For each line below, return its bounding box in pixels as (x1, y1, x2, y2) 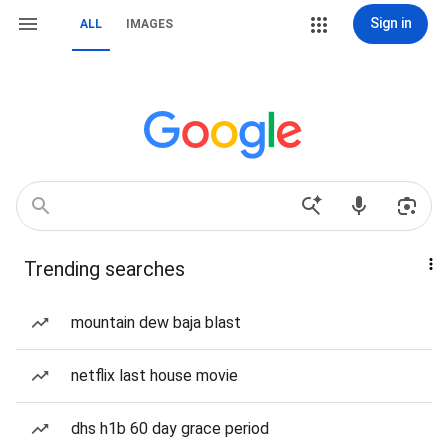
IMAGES (126, 17, 173, 31)
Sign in (369, 15, 412, 31)
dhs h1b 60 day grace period (71, 419, 269, 438)
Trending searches (24, 257, 185, 281)
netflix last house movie (71, 366, 238, 385)
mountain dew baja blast (71, 313, 241, 332)
